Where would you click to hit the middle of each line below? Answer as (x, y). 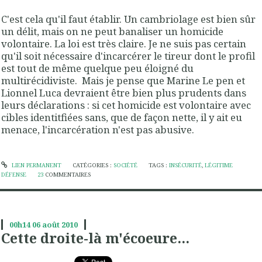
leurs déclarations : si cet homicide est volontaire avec (126, 105)
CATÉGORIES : (93, 166)
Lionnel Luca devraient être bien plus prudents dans (124, 92)
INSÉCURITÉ (186, 166)
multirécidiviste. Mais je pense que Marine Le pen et (123, 80)
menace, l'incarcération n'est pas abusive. (98, 129)
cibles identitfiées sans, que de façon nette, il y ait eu (122, 117)
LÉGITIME (219, 166)
